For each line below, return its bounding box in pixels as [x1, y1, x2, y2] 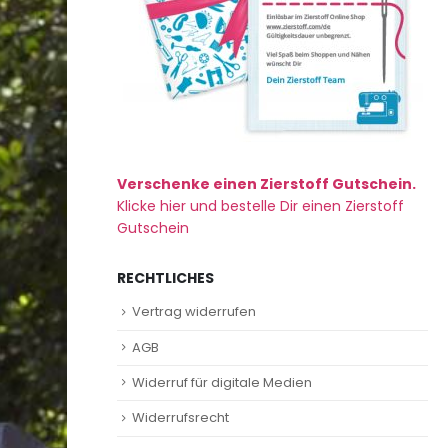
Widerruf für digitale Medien [132, 373, 312, 392]
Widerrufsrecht [132, 408, 229, 428]
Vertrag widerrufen [132, 302, 256, 322]
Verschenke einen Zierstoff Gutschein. [117, 174, 416, 195]
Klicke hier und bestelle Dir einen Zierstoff [117, 196, 404, 217]
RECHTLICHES [117, 268, 214, 289]
